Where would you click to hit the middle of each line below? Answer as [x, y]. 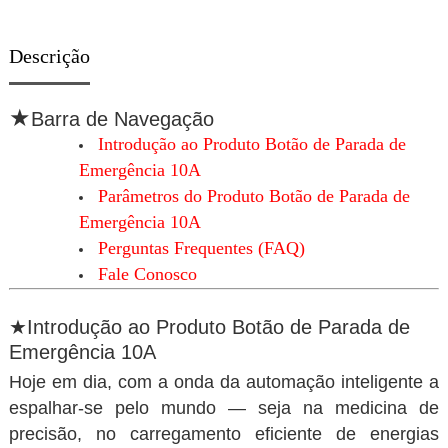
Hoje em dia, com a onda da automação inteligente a [224, 382]
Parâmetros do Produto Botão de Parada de [253, 196]
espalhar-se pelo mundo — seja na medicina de [224, 408]
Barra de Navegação [122, 119]
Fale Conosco [147, 274]
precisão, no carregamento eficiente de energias [224, 434]
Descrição [49, 56]
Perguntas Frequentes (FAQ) [201, 248]
